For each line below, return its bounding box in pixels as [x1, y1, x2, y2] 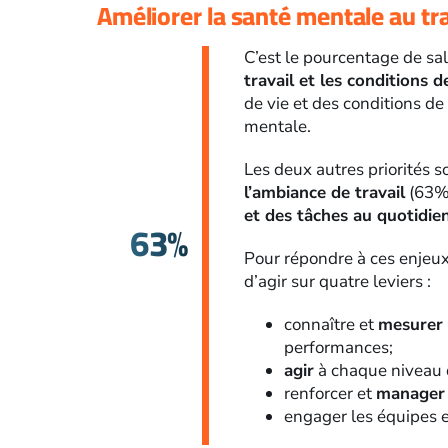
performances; [284, 336, 394, 360]
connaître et [284, 313, 379, 337]
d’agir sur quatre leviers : [244, 270, 432, 294]
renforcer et [284, 382, 377, 406]
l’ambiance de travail [244, 181, 406, 205]
